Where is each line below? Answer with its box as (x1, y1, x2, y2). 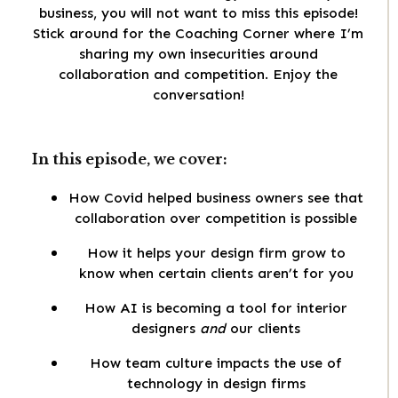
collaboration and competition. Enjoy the (59, 65, 338, 83)
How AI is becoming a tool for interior (84, 299, 347, 317)
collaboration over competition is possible (75, 210, 357, 227)
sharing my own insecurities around (78, 44, 318, 62)
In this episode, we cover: (32, 150, 227, 169)
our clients (226, 320, 300, 338)
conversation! (152, 85, 244, 103)
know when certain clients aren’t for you (78, 265, 354, 283)
